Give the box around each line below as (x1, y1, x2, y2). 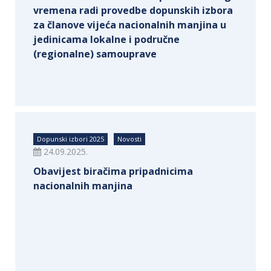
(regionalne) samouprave (33, 47, 157, 60)
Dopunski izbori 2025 (37, 134, 104, 143)
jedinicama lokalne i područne (33, 33, 180, 46)
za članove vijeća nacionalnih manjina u (33, 18, 226, 31)
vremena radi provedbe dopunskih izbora (33, 4, 233, 17)
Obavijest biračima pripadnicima (33, 165, 193, 178)
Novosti (117, 134, 142, 143)
